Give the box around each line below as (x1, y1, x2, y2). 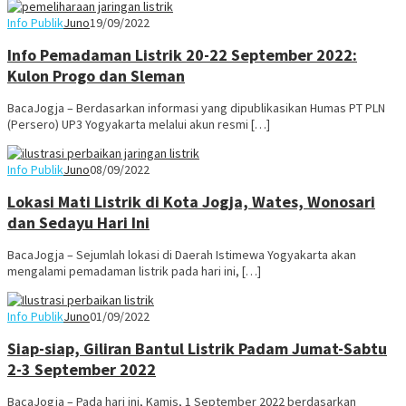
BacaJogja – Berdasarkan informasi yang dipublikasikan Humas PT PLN (7, 99, 385, 116)
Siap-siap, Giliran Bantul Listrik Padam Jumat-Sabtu (7, 337, 387, 359)
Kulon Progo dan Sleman (7, 64, 185, 86)
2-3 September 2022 (7, 358, 156, 380)
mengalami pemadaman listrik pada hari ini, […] (7, 262, 261, 279)
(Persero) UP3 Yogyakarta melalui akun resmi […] (7, 115, 270, 132)
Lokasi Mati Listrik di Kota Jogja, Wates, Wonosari (7, 190, 375, 212)
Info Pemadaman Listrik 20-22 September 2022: (7, 43, 357, 65)
